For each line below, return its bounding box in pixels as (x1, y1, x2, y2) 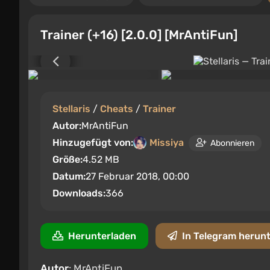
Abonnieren (210, 137, 254, 148)
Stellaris (52, 103, 90, 115)
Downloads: (52, 187, 105, 199)
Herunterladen (68, 230, 136, 242)
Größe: (52, 154, 83, 165)
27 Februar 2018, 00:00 (86, 171, 189, 182)
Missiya (149, 137, 184, 148)
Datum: (52, 171, 86, 182)
